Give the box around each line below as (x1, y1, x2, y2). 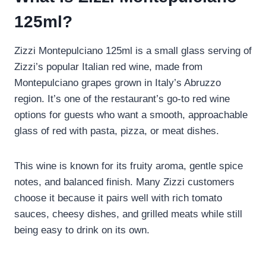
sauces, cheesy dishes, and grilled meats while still (14, 208, 242, 220)
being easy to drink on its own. (14, 224, 150, 236)
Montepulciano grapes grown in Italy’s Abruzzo (14, 77, 221, 89)
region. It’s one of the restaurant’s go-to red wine (14, 93, 230, 105)
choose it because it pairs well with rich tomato (14, 192, 222, 204)
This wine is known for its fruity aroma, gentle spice (14, 160, 243, 172)
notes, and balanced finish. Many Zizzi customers (14, 176, 235, 188)
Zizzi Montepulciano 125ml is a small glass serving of (14, 45, 252, 57)
